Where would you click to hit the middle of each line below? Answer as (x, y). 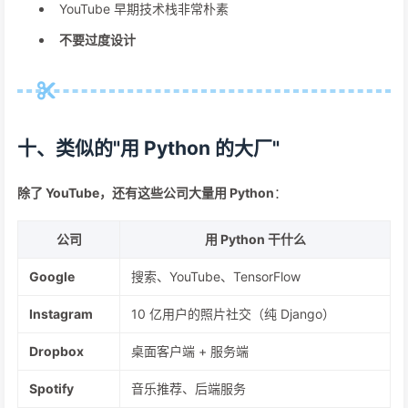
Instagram (61, 314)
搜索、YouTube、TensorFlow (216, 276)
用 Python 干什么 (255, 239)
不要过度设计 (97, 40)
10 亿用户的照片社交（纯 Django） (233, 314)
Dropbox (56, 351)
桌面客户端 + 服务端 (190, 351)
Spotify (51, 388)
